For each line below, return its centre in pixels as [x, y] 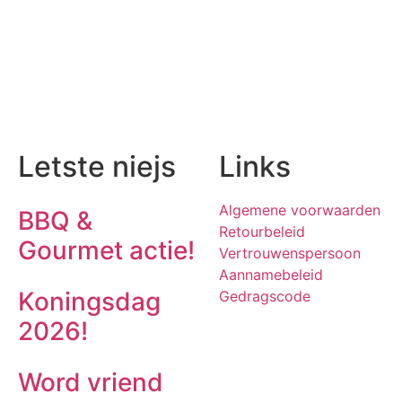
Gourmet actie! [106, 251]
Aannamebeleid [271, 275]
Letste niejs [97, 167]
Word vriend [91, 383]
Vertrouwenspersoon [290, 253]
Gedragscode [265, 297]
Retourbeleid [262, 232]
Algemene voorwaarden [300, 210]
